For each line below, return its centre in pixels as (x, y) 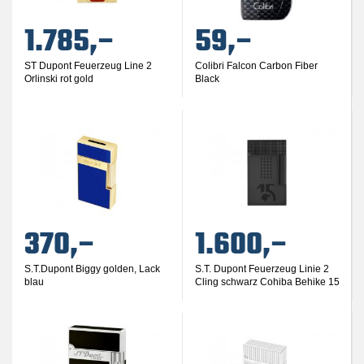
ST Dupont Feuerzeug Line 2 (88, 66)
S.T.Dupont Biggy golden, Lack (92, 269)
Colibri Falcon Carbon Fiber (256, 66)
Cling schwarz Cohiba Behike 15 (267, 282)
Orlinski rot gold (59, 79)
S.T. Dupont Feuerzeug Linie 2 (262, 269)
